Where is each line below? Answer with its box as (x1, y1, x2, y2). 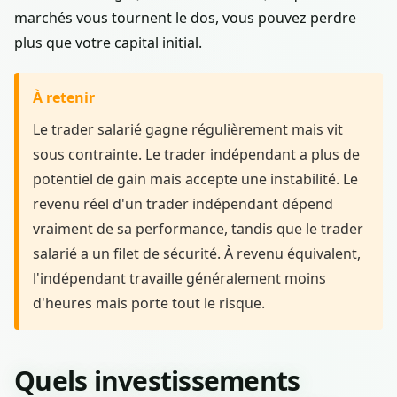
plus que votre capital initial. (14, 32, 202, 52)
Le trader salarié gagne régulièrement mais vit (33, 119, 343, 139)
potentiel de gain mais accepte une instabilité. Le (33, 168, 358, 189)
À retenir (33, 87, 95, 107)
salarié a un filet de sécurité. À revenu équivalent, (33, 243, 361, 263)
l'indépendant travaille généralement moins (33, 268, 326, 288)
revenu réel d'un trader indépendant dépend (33, 193, 333, 214)
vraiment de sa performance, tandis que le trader (33, 218, 363, 238)
